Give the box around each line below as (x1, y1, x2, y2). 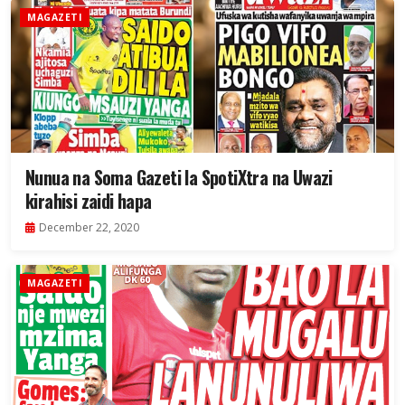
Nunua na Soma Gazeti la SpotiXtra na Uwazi (25, 164, 333, 192)
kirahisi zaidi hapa (25, 187, 152, 215)
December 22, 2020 (39, 220, 139, 236)
